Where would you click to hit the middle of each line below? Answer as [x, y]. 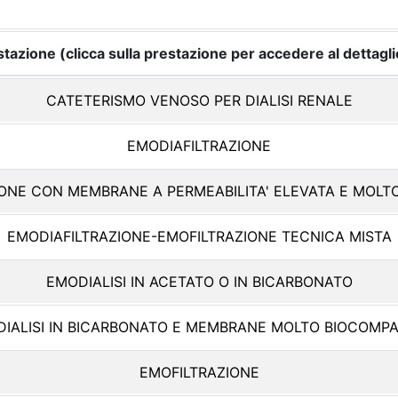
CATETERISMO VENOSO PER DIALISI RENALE [199, 100]
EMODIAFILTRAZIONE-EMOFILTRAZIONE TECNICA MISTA [199, 236]
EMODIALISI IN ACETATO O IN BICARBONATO [199, 282]
